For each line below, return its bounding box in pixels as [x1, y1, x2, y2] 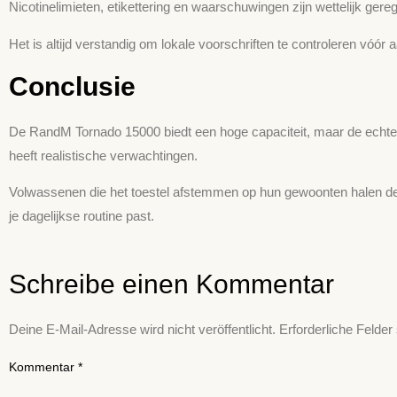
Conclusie [9, 71, 136, 101]
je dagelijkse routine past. [9, 208, 154, 224]
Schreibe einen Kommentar [9, 269, 334, 299]
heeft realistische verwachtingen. [9, 147, 198, 163]
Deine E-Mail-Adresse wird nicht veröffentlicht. [9, 321, 276, 337]
